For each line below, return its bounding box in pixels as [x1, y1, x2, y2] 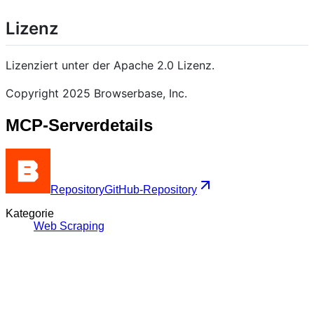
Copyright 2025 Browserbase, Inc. [6, 86, 187, 100]
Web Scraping [34, 220, 104, 233]
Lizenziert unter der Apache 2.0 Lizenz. [6, 57, 214, 72]
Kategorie [6, 207, 54, 220]
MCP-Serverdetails [6, 115, 153, 135]
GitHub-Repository [104, 184, 197, 196]
